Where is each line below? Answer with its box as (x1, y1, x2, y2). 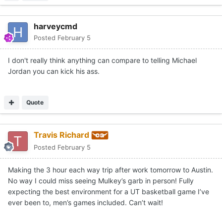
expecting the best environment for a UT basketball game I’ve (8, 187, 209, 196)
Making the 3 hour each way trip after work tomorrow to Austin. (8, 165, 213, 174)
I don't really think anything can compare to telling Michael (8, 55, 197, 64)
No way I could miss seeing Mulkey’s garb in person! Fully (8, 176, 194, 185)
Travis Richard (34, 129, 89, 140)
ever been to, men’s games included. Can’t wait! (8, 198, 163, 207)
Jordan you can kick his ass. (8, 66, 100, 75)
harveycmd (34, 21, 77, 31)
